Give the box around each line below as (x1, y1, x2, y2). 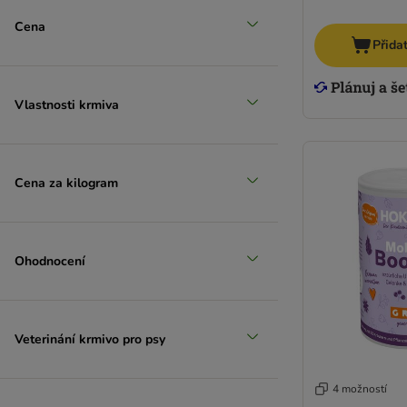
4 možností (333, 382, 387, 397)
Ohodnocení (15, 252, 85, 270)
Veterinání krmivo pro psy (15, 330, 165, 348)
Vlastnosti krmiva (15, 95, 119, 114)
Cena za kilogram (15, 174, 118, 192)
